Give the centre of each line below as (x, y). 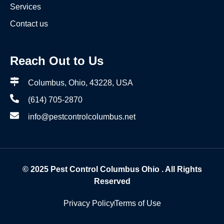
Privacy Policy (88, 203)
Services (25, 7)
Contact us (29, 24)
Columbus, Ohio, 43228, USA (80, 83)
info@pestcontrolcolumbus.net (81, 117)
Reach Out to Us (57, 61)
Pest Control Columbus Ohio (105, 169)
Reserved (112, 181)
